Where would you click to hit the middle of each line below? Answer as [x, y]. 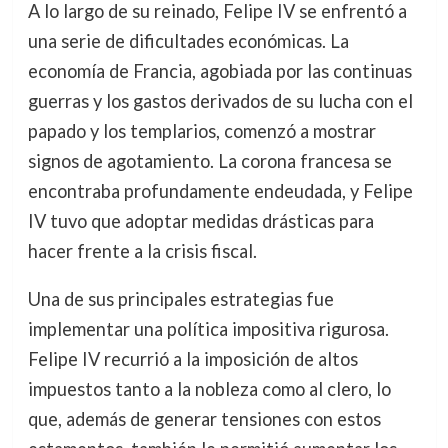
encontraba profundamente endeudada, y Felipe [220, 190]
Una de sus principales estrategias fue [180, 298]
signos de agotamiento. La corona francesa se [209, 160]
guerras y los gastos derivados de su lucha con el [220, 100]
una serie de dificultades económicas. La [188, 40]
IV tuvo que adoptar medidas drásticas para [200, 220]
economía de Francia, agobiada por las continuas [219, 70]
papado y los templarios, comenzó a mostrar [201, 130]
